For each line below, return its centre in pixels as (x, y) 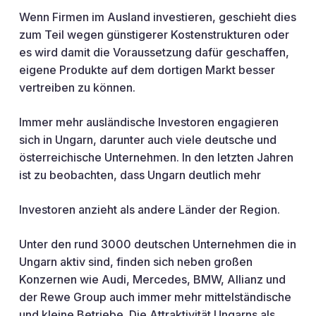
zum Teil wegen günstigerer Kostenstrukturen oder (154, 35)
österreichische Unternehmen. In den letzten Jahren (156, 157)
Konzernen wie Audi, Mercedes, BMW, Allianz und (152, 279)
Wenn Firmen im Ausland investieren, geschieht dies (157, 17)
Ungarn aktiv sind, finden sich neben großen (135, 262)
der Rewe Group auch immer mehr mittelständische (155, 297)
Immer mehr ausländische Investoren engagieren (148, 122)
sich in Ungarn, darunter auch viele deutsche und (147, 140)
